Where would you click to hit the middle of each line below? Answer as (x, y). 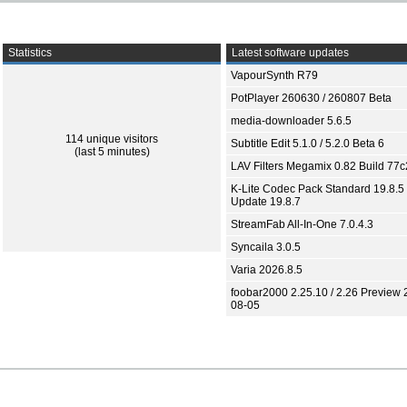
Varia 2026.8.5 (267, 270)
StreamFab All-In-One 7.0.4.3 (302, 224)
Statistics (29, 53)
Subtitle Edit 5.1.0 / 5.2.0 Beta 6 (308, 144)
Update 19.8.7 (266, 202)
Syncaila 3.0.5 (266, 247)
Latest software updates (289, 53)
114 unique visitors (112, 139)
